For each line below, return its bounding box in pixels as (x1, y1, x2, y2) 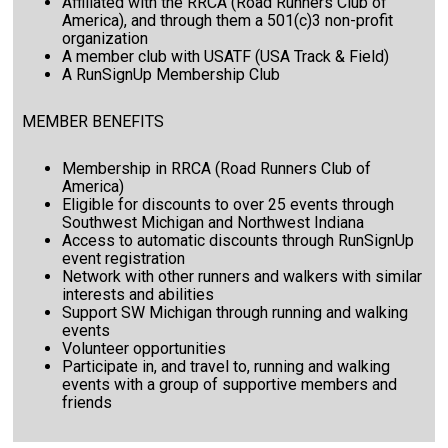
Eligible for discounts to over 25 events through (62, 195, 395, 215)
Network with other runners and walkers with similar (62, 267, 423, 287)
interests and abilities (62, 285, 215, 305)
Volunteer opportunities (62, 339, 231, 359)
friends (62, 393, 113, 413)
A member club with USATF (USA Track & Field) (62, 47, 390, 67)
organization (62, 29, 149, 49)
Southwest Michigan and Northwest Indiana (62, 213, 365, 233)
